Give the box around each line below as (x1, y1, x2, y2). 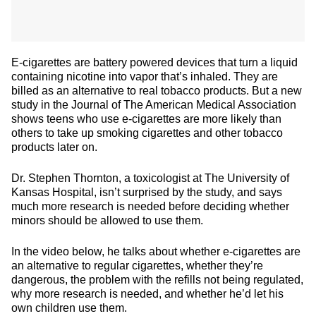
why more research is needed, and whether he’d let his (11, 288, 284, 300)
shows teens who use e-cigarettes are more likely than (11, 113, 281, 125)
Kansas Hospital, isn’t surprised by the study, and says (11, 186, 282, 198)
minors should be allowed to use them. (11, 214, 203, 226)
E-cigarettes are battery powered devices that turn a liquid (11, 56, 298, 68)
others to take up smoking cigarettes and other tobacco (11, 127, 283, 139)
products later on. (11, 141, 97, 153)
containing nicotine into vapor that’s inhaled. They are (11, 71, 278, 83)
